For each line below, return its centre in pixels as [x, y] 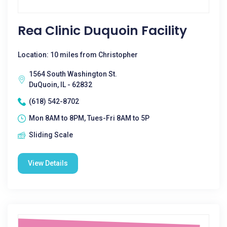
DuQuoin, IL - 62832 [61, 85]
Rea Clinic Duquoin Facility [102, 31]
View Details [48, 163]
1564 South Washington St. [73, 74]
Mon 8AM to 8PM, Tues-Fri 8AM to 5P [89, 118]
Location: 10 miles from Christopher [78, 55]
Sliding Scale [51, 135]
